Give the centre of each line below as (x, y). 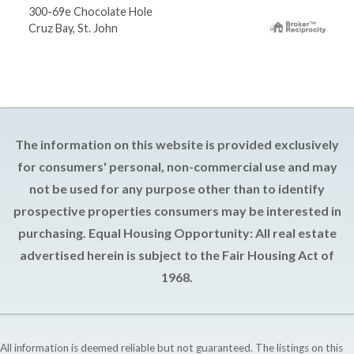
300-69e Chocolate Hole (90, 11)
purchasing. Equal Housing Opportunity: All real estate (177, 232)
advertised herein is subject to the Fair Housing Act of (177, 254)
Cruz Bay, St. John (73, 28)
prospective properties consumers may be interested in (177, 210)
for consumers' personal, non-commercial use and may (177, 166)
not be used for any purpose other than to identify (177, 188)
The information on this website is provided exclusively (177, 144)
